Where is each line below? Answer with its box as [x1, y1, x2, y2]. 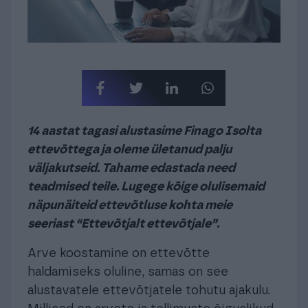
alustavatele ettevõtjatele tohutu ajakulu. [27, 285, 270, 298]
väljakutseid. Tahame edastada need [27, 162, 235, 175]
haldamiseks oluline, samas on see [27, 266, 228, 279]
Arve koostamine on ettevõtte [27, 247, 210, 261]
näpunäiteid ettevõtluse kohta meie [27, 199, 232, 212]
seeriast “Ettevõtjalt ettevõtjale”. [27, 218, 219, 231]
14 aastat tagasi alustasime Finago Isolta [27, 125, 261, 138]
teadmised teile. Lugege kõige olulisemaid [27, 181, 265, 194]
